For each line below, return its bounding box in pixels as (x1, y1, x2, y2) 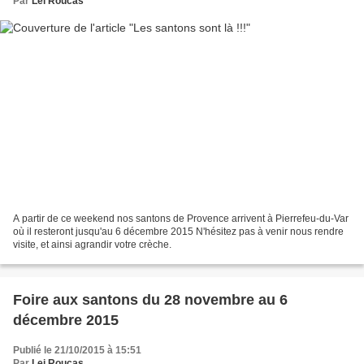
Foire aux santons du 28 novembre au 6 (13, 291, 288, 308)
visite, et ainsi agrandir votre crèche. (13, 238, 171, 250)
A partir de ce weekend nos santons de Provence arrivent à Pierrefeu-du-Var (13, 212, 349, 224)
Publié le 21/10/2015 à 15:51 (13, 344, 141, 356)
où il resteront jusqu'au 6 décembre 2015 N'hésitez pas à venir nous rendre (13, 225, 344, 237)
